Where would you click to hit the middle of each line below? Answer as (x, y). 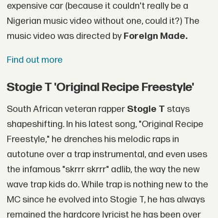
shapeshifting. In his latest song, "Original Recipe (105, 125)
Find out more (35, 60)
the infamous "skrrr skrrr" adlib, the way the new (103, 170)
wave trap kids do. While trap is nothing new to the (107, 185)
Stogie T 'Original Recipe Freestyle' (100, 87)
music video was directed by (65, 36)
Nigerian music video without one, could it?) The (103, 21)
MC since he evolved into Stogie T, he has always (106, 200)
